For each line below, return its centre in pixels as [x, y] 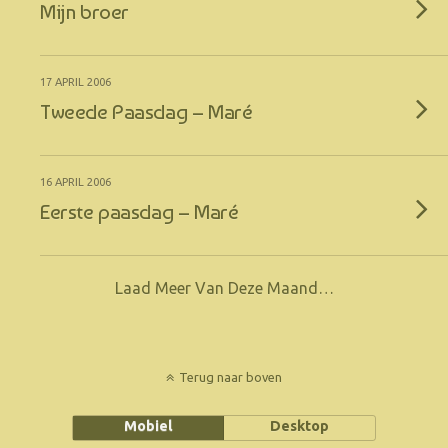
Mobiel [148, 426]
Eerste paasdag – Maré [139, 211]
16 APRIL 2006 [75, 182]
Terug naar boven [230, 377]
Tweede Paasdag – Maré [146, 111]
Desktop [300, 426]
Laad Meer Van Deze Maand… [224, 288]
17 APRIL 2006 [75, 82]
